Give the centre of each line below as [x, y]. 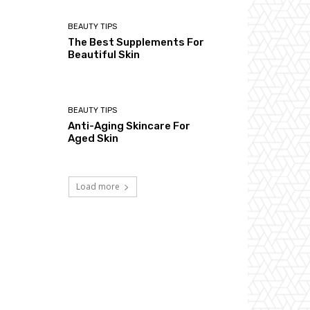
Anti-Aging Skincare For [129, 126]
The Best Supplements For [136, 42]
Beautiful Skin [104, 54]
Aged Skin [93, 138]
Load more [98, 187]
